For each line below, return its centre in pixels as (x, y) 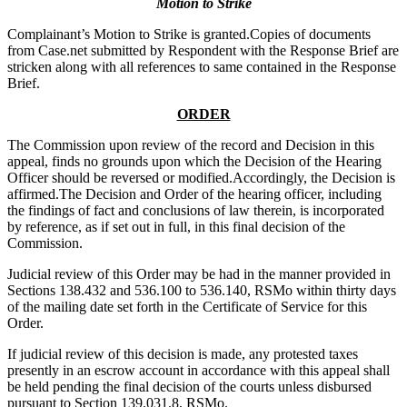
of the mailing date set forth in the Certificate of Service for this (187, 307)
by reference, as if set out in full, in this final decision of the (176, 227)
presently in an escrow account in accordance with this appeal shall (199, 371)
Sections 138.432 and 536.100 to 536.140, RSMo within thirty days (202, 291)
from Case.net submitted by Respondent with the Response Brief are (203, 51)
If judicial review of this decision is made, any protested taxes (183, 354)
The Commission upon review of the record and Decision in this (191, 145)
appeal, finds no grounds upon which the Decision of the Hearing (194, 162)
